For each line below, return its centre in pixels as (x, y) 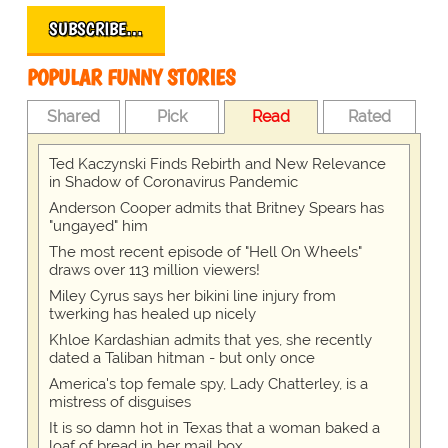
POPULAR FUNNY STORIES (130, 77)
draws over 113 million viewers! (154, 269)
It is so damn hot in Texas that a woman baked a (214, 427)
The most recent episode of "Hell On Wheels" (205, 251)
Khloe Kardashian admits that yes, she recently (210, 339)
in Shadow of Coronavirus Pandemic (173, 181)
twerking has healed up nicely (152, 313)
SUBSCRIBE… (95, 28)
